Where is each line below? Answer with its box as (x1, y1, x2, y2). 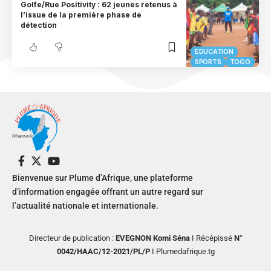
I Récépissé (189, 233, 232, 243)
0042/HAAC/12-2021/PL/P (56, 247, 150, 256)
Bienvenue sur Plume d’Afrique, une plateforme (12, 173, 193, 183)
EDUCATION (195, 47, 233, 56)
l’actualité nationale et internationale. (12, 201, 158, 211)
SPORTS (195, 57, 221, 67)
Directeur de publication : (28, 233, 116, 243)
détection (21, 21, 57, 30)
